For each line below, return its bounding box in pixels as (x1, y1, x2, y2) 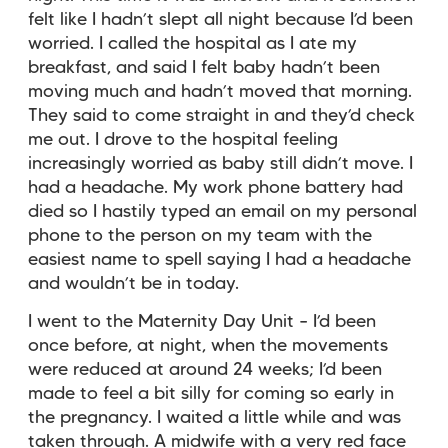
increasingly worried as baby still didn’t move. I (28, 155, 413, 172)
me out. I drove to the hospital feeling (28, 131, 338, 148)
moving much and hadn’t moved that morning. (28, 83, 412, 100)
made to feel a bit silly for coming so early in (28, 385, 394, 402)
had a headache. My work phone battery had (28, 179, 403, 196)
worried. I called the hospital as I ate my (28, 35, 357, 52)
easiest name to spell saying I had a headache (28, 251, 411, 268)
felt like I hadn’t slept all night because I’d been (28, 11, 413, 28)
